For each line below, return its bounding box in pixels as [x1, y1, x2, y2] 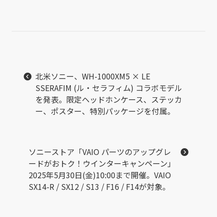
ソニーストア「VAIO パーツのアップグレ [29, 145, 171, 157]
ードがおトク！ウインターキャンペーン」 [29, 157, 175, 169]
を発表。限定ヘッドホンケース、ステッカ [35, 93, 182, 105]
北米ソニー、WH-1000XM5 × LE [35, 70, 150, 82]
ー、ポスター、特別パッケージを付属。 [35, 105, 175, 117]
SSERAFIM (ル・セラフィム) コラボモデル [35, 81, 182, 93]
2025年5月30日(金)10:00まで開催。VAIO [29, 169, 171, 181]
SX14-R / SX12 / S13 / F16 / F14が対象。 [29, 180, 170, 192]
